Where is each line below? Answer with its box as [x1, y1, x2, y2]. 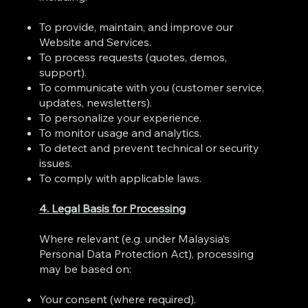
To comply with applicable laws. [39, 170, 202, 185]
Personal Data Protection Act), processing [39, 246, 254, 261]
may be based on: [39, 261, 132, 276]
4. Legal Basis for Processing [39, 201, 186, 215]
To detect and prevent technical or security [39, 140, 260, 155]
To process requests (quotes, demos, [39, 49, 228, 64]
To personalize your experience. [39, 110, 202, 124]
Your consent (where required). [39, 291, 197, 306]
